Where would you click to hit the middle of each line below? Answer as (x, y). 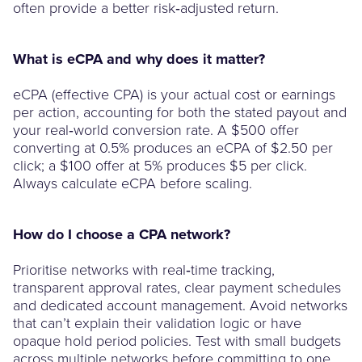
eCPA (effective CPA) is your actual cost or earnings (174, 93)
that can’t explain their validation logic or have (157, 322)
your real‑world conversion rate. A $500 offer (156, 129)
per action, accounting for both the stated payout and (180, 111)
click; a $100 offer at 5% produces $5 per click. (160, 164)
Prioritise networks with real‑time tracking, (144, 269)
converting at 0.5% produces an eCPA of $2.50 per (173, 147)
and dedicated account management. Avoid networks (180, 304)
